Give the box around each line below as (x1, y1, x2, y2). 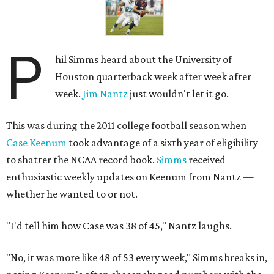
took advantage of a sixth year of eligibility (67, 136, 258, 149)
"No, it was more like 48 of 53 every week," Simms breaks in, (6, 251, 267, 264)
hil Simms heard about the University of (55, 53, 232, 66)
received (187, 154, 226, 166)
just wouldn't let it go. (128, 87, 229, 100)
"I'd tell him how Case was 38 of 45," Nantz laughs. (6, 220, 232, 232)
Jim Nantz (83, 87, 128, 100)
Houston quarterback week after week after (55, 70, 252, 83)
